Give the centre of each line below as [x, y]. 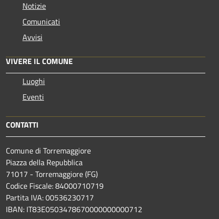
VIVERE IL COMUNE [39, 61]
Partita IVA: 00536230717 [50, 197]
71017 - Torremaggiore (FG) [52, 174]
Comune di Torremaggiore [48, 150]
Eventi [33, 97]
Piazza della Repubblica [44, 162]
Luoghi [34, 81]
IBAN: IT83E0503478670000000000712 [74, 209]
